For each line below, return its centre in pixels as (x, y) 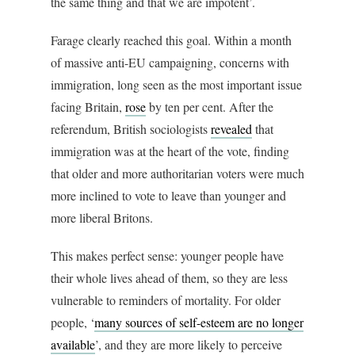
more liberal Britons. (102, 217)
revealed (231, 128)
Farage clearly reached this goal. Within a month (171, 40)
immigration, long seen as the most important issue (176, 84)
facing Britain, (88, 106)
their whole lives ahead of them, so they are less (169, 277)
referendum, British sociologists (131, 128)
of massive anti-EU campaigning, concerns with (170, 62)
